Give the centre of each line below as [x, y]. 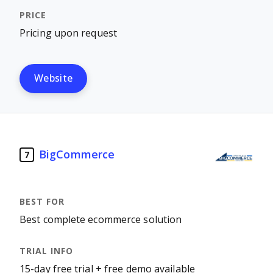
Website [54, 78]
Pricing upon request [68, 33]
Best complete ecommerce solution [101, 220]
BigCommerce [77, 154]
